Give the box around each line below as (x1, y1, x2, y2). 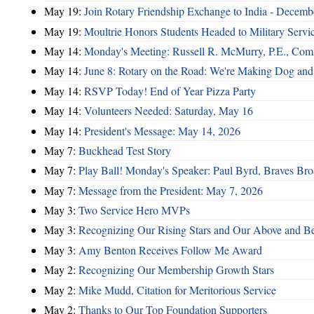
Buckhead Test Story (78, 142, 171, 158)
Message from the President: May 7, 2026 (78, 182, 263, 198)
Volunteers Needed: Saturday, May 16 (84, 103, 253, 118)
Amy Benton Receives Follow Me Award (78, 242, 262, 257)
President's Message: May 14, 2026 (84, 123, 240, 138)
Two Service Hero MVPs (78, 203, 190, 218)
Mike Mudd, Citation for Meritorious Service (78, 282, 276, 297)
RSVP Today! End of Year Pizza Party (84, 83, 256, 98)
